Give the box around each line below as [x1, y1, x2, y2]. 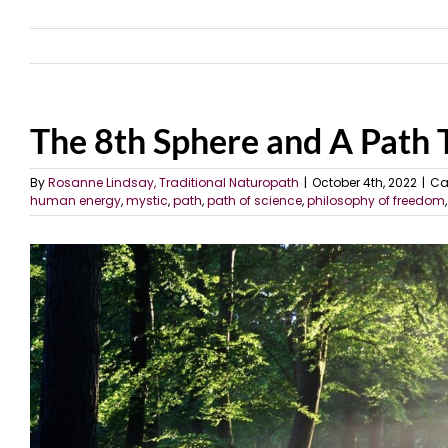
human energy [30, 192, 121, 209]
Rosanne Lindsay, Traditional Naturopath [48, 174, 299, 191]
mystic [126, 192, 168, 209]
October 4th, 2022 [312, 174, 417, 191]
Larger [29, 267, 80, 290]
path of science [207, 192, 302, 209]
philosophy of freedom [307, 192, 445, 209]
